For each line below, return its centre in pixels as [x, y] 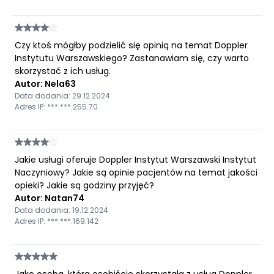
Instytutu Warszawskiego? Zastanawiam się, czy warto [132, 58]
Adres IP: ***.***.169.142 [57, 221]
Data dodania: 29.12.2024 [62, 95]
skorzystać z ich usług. [63, 71]
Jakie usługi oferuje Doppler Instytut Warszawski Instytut [135, 159]
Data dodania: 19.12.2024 [61, 210]
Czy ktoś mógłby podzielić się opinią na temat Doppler [131, 45]
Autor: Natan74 [50, 198]
